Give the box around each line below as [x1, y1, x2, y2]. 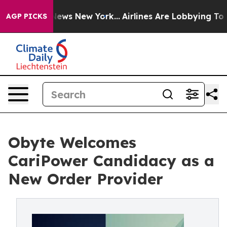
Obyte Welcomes [8, 133, 136, 152]
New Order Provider [8, 169, 163, 188]
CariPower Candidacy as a [8, 151, 214, 170]
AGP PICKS [6, 12, 47, 21]
